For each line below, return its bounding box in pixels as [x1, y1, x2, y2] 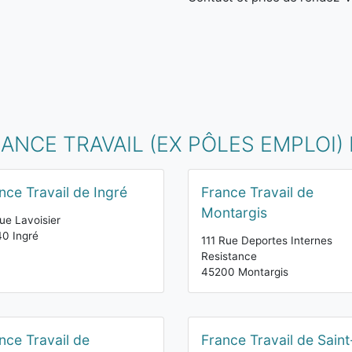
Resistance [201, 250, 257, 262]
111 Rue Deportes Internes [201, 234, 332, 247]
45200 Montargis [201, 266, 288, 278]
